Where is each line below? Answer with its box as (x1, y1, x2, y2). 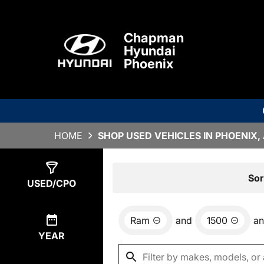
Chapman (124, 30, 184, 46)
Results (126, 171, 160, 183)
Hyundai (124, 43, 176, 59)
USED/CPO (27, 177, 76, 190)
